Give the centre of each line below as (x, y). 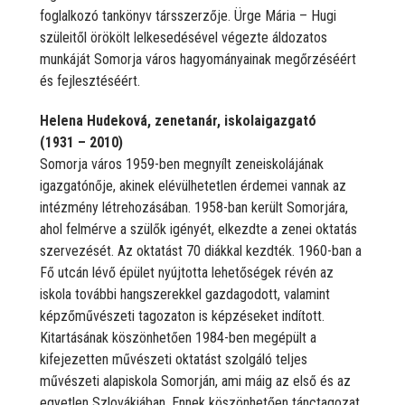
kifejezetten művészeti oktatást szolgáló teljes (174, 359)
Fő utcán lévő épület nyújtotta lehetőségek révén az (187, 272)
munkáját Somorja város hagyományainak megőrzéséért (198, 59)
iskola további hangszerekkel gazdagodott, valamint (185, 294)
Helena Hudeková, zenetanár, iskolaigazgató (178, 120)
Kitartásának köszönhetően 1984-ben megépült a (178, 337)
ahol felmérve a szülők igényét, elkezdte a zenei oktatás (198, 229)
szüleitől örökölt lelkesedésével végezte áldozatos (184, 37)
